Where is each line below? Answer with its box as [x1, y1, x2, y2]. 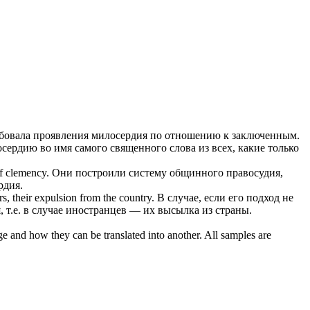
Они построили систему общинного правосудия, [52, 167, 283, 179]
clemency [6, 167, 46, 179]
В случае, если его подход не [157, 192, 293, 204]
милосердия [91, 129, 147, 142]
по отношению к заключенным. [147, 129, 300, 142]
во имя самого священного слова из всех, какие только [37, 142, 299, 154]
